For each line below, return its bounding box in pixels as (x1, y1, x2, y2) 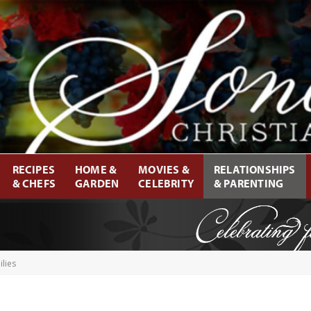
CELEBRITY (138, 176, 194, 190)
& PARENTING (214, 176, 284, 190)
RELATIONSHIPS (214, 162, 296, 176)
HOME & (74, 162, 117, 176)
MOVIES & (138, 162, 190, 176)
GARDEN (74, 176, 119, 190)
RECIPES (12, 162, 55, 176)
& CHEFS (12, 176, 56, 190)
